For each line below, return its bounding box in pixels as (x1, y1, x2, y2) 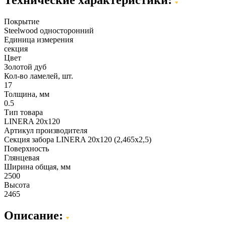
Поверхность (4, 144, 49, 153)
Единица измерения (4, 35, 73, 44)
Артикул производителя (4, 126, 87, 135)
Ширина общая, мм (4, 162, 71, 171)
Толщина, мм (4, 89, 49, 98)
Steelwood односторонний (4, 26, 94, 35)
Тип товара (4, 107, 43, 117)
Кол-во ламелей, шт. (4, 71, 73, 80)
